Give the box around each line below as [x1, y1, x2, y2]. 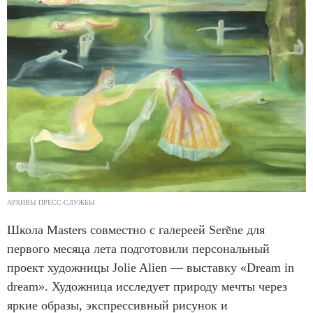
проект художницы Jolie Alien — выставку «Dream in [7, 260, 294, 275]
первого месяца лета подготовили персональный [7, 241, 270, 256]
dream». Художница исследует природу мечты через [7, 279, 287, 293]
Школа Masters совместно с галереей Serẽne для [7, 222, 265, 237]
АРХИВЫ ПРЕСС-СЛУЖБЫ [7, 198, 95, 206]
